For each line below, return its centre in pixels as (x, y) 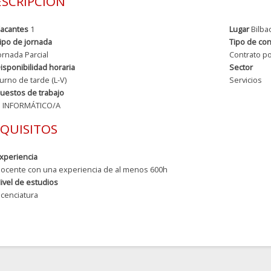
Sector (241, 67)
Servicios (245, 80)
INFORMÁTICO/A (31, 105)
